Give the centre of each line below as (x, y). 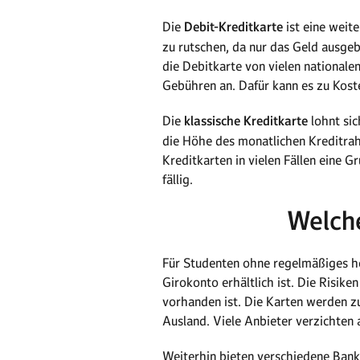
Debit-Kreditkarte (233, 27)
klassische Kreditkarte (246, 121)
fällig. (178, 179)
